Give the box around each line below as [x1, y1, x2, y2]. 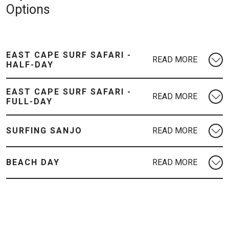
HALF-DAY [6, 59, 54, 70]
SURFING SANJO [6, 126, 82, 136]
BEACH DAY [6, 157, 60, 168]
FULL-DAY [6, 96, 53, 106]
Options [6, 2, 50, 17]
